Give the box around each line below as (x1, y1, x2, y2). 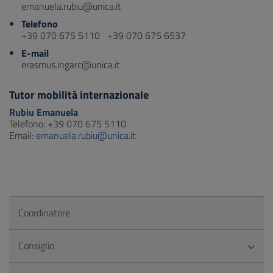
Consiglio (18, 238, 54, 253)
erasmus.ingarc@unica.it (21, 57, 120, 72)
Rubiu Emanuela (9, 105, 78, 119)
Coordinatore (18, 205, 70, 220)
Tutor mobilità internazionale (9, 87, 149, 103)
